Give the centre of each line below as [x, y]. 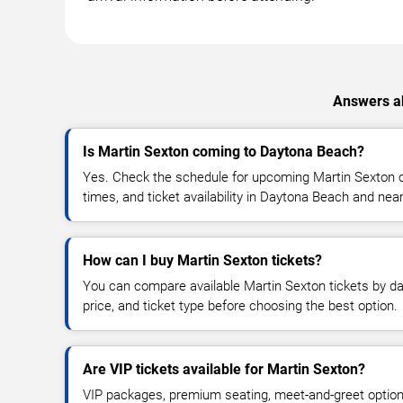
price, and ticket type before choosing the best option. [240, 306]
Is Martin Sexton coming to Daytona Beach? [224, 152]
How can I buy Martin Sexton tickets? [202, 261]
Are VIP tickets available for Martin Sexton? [224, 370]
